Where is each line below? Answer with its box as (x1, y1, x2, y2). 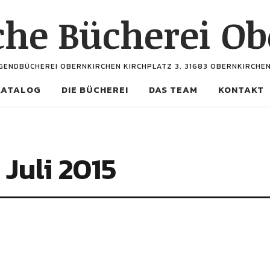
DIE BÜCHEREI (61, 83, 128, 96)
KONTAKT (218, 83, 264, 96)
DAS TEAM (148, 83, 198, 96)
